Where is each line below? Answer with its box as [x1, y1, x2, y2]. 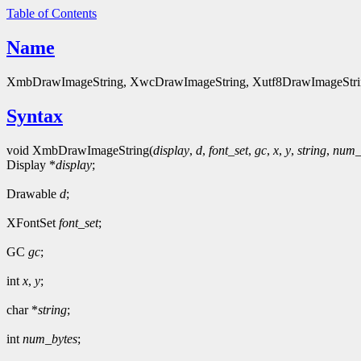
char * [6, 302, 38, 317]
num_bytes [23, 331, 77, 346]
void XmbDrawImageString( [6, 143, 153, 157]
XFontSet [6, 215, 59, 230]
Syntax [6, 105, 63, 127]
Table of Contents [6, 6, 97, 20]
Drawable [6, 186, 60, 201]
